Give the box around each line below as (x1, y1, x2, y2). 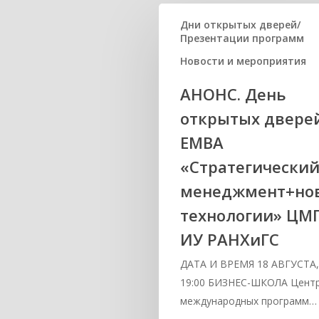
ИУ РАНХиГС (180, 229, 280, 250)
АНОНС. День (180, 83, 287, 105)
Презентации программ (180, 31, 305, 45)
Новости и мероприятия (180, 54, 307, 68)
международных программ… (180, 294, 318, 308)
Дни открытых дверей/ (180, 18, 301, 31)
